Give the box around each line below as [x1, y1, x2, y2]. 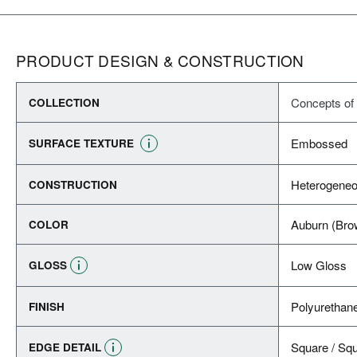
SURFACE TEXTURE [29, 135, 137, 151]
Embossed [291, 135, 347, 151]
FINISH [29, 299, 65, 314]
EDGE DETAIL [29, 339, 101, 355]
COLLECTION [29, 95, 100, 110]
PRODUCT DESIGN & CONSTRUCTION [16, 49, 304, 71]
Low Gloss [291, 257, 347, 273]
